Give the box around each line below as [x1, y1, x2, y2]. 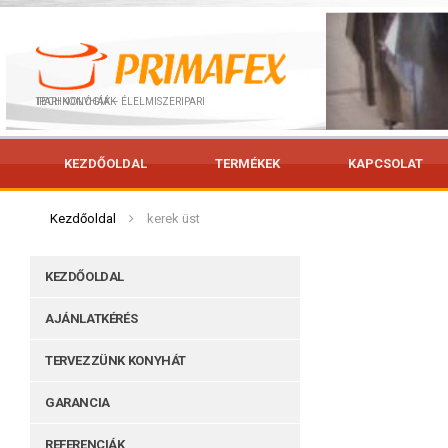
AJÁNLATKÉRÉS [45, 310, 138, 326]
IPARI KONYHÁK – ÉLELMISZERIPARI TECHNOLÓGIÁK [36, 95, 116, 107]
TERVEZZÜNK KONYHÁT [45, 352, 186, 368]
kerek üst [147, 210, 200, 226]
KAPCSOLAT [348, 155, 423, 171]
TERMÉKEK [215, 155, 280, 171]
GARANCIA [45, 394, 110, 410]
